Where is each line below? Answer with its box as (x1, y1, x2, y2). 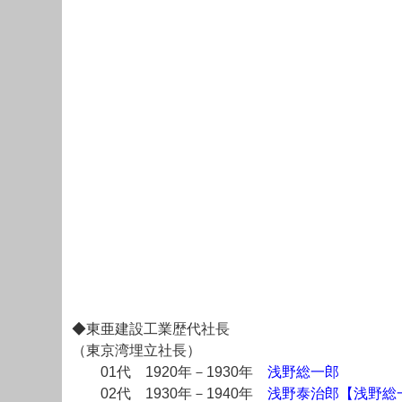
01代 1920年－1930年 (72, 364, 267, 380)
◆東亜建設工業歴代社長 (72, 321, 230, 337)
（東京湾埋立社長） (72, 343, 201, 359)
